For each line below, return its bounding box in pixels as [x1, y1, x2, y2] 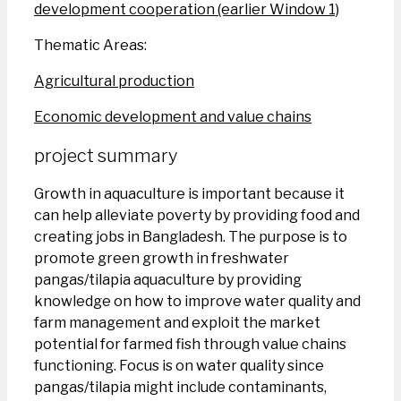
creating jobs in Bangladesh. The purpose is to [34, 228, 347, 246]
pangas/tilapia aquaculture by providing [34, 271, 302, 289]
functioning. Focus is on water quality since [34, 357, 324, 375]
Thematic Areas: [34, 36, 147, 54]
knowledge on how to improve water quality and [34, 293, 361, 311]
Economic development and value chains [34, 107, 311, 125]
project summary [34, 145, 177, 167]
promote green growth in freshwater [34, 250, 289, 268]
